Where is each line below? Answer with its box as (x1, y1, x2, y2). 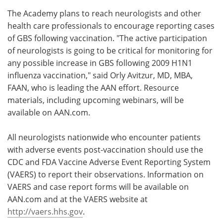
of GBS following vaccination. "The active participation (7, 32, 207, 44)
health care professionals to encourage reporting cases (7, 20, 215, 31)
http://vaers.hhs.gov (7, 206, 83, 217)
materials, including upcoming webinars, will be (7, 94, 184, 106)
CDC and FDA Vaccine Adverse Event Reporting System (7, 156, 211, 167)
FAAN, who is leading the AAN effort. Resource (7, 82, 179, 93)
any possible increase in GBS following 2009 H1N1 (7, 57, 192, 68)
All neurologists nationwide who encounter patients (7, 131, 201, 143)
